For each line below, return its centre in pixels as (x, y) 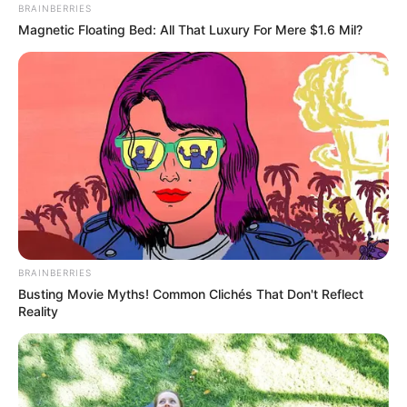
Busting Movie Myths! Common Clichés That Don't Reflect (191, 294)
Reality (38, 312)
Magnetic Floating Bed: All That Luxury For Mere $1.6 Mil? (190, 29)
